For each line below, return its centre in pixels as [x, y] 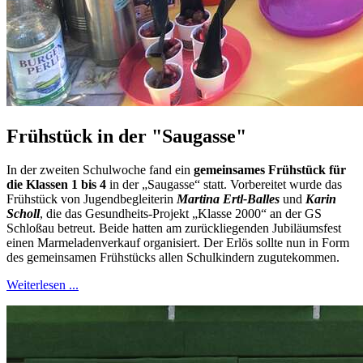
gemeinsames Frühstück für [270, 170]
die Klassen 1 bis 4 [58, 185]
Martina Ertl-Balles [228, 199]
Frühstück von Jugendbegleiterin [92, 199]
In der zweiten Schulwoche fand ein [100, 170]
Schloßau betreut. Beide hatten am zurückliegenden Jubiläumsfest [174, 228]
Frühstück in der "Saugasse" [126, 136]
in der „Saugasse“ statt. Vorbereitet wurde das [226, 185]
